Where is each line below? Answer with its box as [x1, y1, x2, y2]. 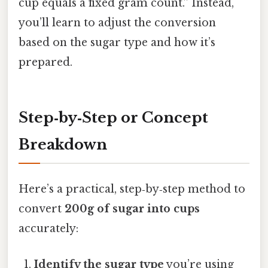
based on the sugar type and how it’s [19, 36, 215, 50]
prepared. [19, 56, 72, 69]
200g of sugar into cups [65, 202, 200, 216]
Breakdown [19, 136, 107, 154]
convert [19, 202, 65, 216]
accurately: [19, 222, 78, 236]
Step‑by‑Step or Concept [19, 109, 208, 127]
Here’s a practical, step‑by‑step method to [19, 182, 245, 196]
